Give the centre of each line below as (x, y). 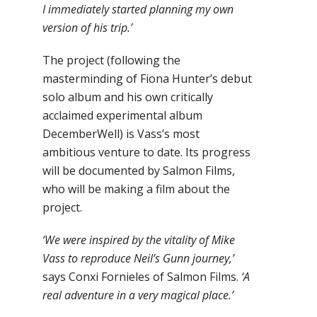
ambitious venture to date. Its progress (146, 152)
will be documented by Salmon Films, (139, 171)
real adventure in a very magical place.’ (138, 295)
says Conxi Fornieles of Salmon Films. (142, 277)
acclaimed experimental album (122, 116)
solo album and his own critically (128, 97)
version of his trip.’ (87, 28)
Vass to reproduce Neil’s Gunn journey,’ (138, 259)
